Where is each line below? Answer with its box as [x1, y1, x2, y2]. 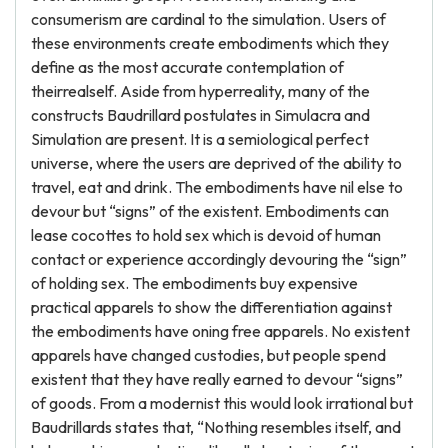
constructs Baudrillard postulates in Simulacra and [31, 105, 370, 125]
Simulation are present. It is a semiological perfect [31, 129, 369, 149]
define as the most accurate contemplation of [31, 57, 344, 77]
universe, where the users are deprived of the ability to [31, 153, 402, 173]
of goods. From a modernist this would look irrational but [31, 393, 413, 413]
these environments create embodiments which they [31, 33, 389, 53]
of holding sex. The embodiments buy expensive [31, 273, 358, 293]
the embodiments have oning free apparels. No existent [31, 321, 410, 341]
